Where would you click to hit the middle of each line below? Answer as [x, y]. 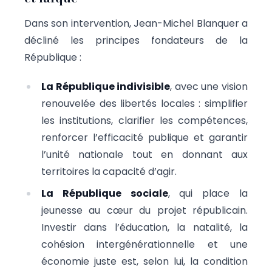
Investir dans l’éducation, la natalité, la [144, 227]
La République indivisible [106, 86]
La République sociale [105, 193]
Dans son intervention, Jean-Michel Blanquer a [136, 23]
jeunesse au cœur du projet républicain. [144, 210]
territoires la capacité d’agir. [109, 171]
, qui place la [208, 193]
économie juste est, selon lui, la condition [144, 261]
